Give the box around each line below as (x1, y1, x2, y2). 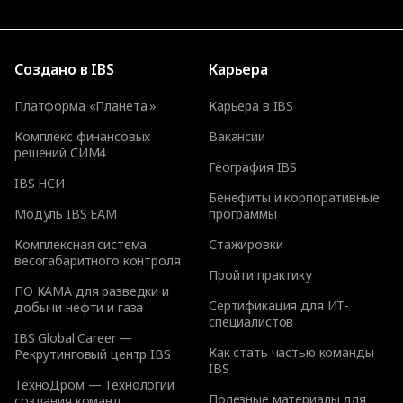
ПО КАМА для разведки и (14, 282, 169, 300)
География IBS (209, 158, 298, 176)
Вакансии (209, 128, 265, 146)
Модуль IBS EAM (14, 205, 118, 223)
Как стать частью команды (209, 344, 374, 362)
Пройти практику (209, 266, 312, 284)
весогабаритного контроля (14, 252, 181, 270)
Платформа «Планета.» (14, 97, 157, 115)
